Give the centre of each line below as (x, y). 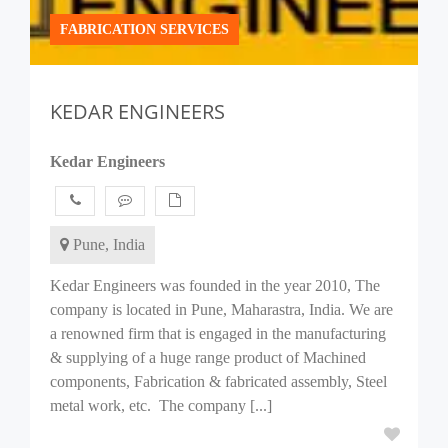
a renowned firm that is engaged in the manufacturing (218, 333)
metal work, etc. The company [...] (161, 405)
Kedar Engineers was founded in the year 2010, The (215, 285)
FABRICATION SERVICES (144, 29)
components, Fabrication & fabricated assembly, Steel (218, 381)
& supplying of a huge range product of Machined (208, 357)
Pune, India (107, 244)
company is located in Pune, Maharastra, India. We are (221, 309)
